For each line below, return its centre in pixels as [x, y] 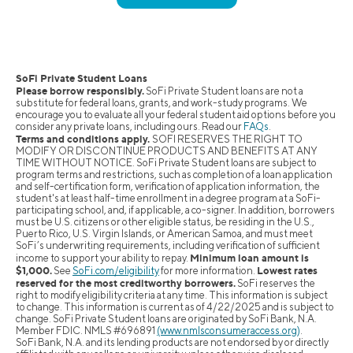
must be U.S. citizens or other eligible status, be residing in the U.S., [165, 222]
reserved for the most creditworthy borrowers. [126, 283]
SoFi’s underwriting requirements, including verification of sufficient [168, 246]
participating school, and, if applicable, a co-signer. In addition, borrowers [175, 210]
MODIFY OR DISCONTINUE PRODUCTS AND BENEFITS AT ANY [167, 151]
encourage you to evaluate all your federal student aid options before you [176, 115]
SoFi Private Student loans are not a [224, 91]
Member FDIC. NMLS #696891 [86, 331]
